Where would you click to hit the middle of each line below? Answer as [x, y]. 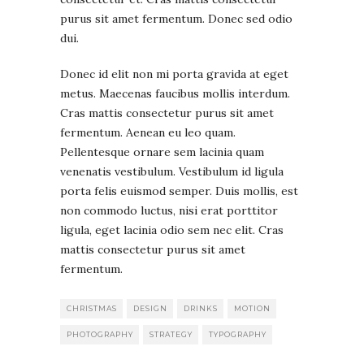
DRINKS [201, 308]
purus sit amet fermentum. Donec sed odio [176, 18]
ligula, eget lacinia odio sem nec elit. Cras [172, 230]
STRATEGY [171, 334]
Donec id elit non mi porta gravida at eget [174, 74]
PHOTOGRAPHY [100, 334]
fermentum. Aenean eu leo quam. [148, 132]
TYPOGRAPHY [238, 334]
